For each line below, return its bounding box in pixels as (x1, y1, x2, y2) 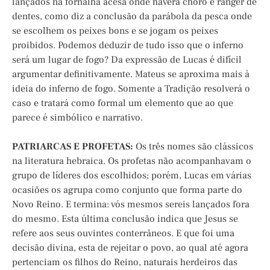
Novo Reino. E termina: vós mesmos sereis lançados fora (12, 198, 250, 211)
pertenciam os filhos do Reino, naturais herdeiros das (12, 256, 237, 269)
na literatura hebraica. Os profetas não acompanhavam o (12, 155, 251, 168)
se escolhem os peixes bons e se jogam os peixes (12, 25, 218, 37)
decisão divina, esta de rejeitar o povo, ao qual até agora (12, 242, 248, 254)
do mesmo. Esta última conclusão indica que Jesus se (12, 213, 238, 225)
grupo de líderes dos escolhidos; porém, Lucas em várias (12, 169, 251, 182)
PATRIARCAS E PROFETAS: (12, 140, 133, 153)
